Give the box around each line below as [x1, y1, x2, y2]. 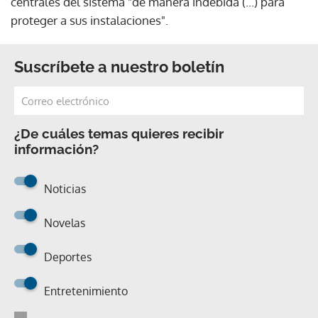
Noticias [44, 181, 86, 196]
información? [14, 141, 99, 157]
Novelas [44, 215, 85, 230]
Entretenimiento [44, 283, 128, 298]
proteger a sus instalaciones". [11, 12, 168, 28]
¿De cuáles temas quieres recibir [14, 125, 224, 141]
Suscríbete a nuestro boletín [14, 57, 224, 76]
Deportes [44, 249, 92, 264]
